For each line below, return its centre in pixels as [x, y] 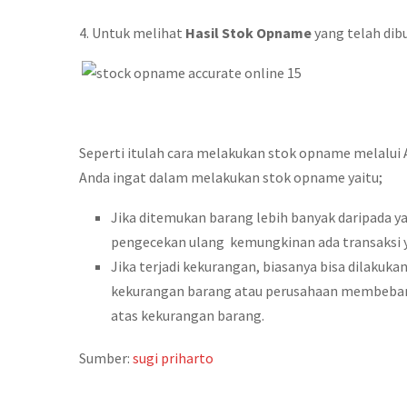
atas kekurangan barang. [188, 315]
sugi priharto [173, 358]
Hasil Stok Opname [248, 33]
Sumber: [106, 358]
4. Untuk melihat [132, 33]
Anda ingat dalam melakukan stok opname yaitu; [231, 177]
